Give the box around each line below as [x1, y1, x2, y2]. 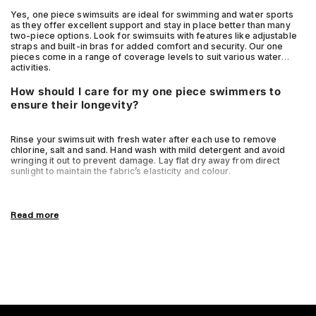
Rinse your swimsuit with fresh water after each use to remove [11, 134, 277, 145]
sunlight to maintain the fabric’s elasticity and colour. [11, 166, 231, 177]
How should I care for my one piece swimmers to [11, 85, 281, 99]
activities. [11, 62, 51, 73]
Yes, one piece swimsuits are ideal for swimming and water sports [11, 9, 294, 20]
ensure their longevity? [11, 98, 139, 112]
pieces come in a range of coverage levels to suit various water [11, 51, 282, 63]
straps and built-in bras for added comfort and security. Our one [11, 41, 284, 52]
